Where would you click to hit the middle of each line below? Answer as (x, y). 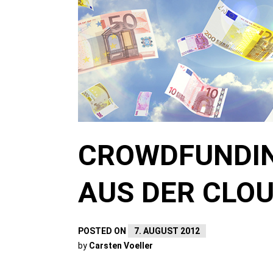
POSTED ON (103, 231)
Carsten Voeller (121, 245)
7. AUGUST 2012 (167, 231)
